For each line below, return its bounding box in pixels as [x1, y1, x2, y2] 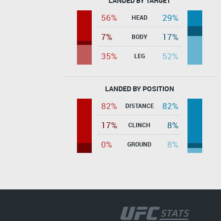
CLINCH [128, 120, 150, 129]
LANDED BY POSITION [105, 83, 174, 93]
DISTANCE [125, 101, 154, 110]
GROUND [127, 140, 151, 148]
